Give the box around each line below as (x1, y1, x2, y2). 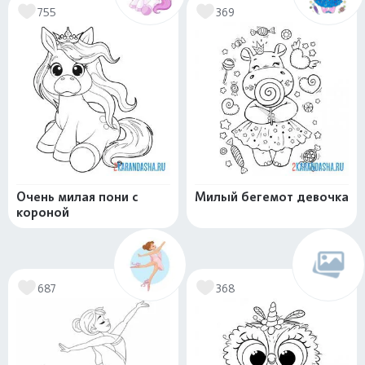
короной (16, 204, 69, 220)
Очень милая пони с (16, 189, 138, 204)
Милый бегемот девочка (195, 189, 349, 204)
